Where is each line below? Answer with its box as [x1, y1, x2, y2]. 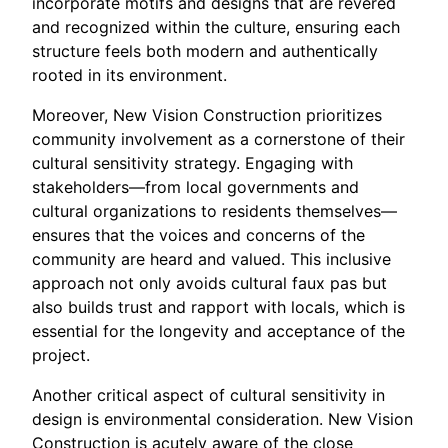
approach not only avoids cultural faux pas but [32, 273, 387, 294]
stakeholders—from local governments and [32, 177, 359, 198]
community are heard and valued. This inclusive [32, 249, 391, 270]
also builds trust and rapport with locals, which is [32, 297, 405, 318]
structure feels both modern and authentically [32, 41, 378, 62]
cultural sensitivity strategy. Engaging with [32, 153, 353, 174]
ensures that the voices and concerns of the [32, 225, 365, 246]
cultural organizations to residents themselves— [32, 201, 397, 222]
